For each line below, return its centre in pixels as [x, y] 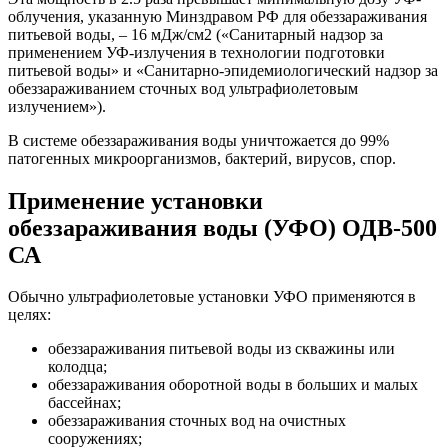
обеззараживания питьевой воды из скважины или [221, 349]
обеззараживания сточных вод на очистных [197, 421]
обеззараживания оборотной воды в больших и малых [233, 385]
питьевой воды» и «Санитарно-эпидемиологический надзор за [223, 70]
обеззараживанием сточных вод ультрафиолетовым [183, 88]
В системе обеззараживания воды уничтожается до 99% [198, 140]
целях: [29, 315]
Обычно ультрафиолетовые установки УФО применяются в [212, 297]
